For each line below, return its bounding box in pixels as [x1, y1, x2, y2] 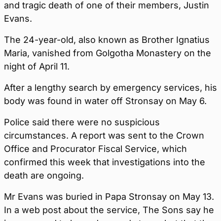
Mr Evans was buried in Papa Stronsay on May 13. [4, 191, 214, 202]
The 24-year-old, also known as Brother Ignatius [4, 35, 210, 45]
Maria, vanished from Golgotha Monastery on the [4, 48, 211, 59]
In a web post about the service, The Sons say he [4, 205, 214, 216]
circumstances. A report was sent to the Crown [4, 130, 204, 141]
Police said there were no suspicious [4, 117, 160, 128]
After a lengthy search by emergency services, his [4, 82, 217, 93]
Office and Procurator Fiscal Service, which [4, 144, 187, 154]
